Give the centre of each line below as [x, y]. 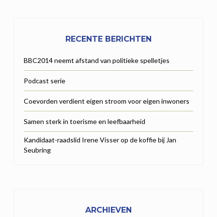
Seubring [37, 150]
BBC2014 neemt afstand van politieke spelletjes [97, 60]
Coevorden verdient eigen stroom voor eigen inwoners [107, 101]
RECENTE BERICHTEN [108, 39]
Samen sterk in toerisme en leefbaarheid [85, 121]
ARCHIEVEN [108, 210]
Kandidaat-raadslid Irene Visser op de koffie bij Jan [100, 139]
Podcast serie [45, 80]
